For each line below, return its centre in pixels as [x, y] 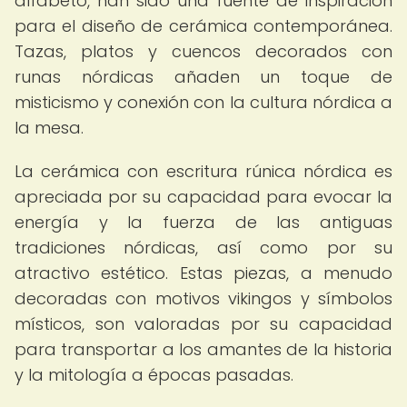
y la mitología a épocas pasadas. [154, 375]
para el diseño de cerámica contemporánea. [203, 26]
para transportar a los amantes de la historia [203, 349]
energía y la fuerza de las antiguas [203, 222]
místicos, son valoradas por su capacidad [203, 324]
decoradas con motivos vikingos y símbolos [203, 298]
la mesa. [49, 128]
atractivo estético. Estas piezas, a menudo [203, 273]
